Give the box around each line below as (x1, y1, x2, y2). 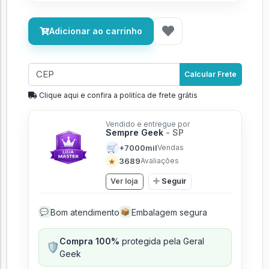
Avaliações (140, 156, 179, 165)
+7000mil (118, 142, 157, 153)
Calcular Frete (184, 69, 237, 79)
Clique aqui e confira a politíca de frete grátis (37, 91, 198, 100)
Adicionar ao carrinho (49, 26, 142, 36)
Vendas (157, 143, 184, 152)
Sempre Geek (105, 127, 166, 138)
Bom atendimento (50, 207, 119, 217)
